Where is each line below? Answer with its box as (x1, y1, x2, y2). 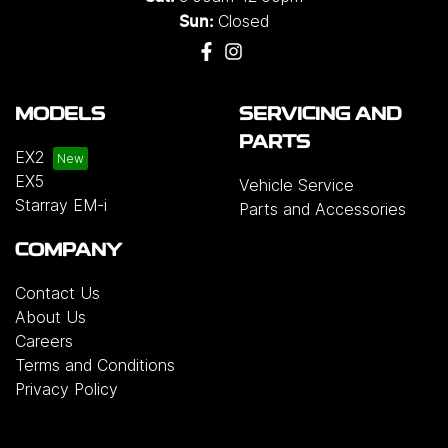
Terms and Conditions (15, 355, 175, 376)
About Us (15, 307, 86, 328)
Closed (218, 11, 269, 32)
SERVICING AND (239, 107, 401, 125)
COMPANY (15, 243, 122, 261)
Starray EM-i (15, 195, 107, 216)
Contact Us (15, 283, 100, 304)
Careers (15, 331, 73, 352)
